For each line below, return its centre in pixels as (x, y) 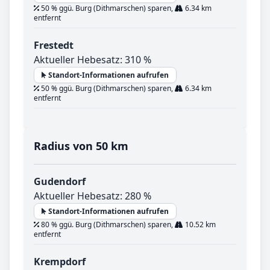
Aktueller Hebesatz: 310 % (93, 60)
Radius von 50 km (81, 146)
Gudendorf (60, 182)
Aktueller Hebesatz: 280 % (93, 196)
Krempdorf (60, 262)
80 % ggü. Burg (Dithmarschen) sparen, (107, 225)
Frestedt (54, 46)
